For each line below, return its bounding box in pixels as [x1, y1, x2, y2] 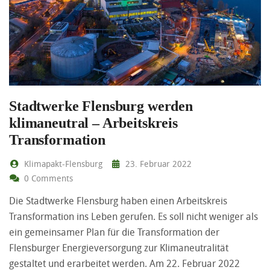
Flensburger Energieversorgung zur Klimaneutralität [9, 241, 228, 255]
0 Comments [21, 172, 73, 184]
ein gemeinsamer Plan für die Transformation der [9, 225, 219, 239]
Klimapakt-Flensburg [21, 158, 102, 170]
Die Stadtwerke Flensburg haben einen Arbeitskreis [9, 194, 227, 208]
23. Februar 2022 [123, 158, 192, 170]
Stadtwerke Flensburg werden [9, 98, 193, 115]
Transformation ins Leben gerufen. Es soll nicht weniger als [9, 210, 258, 224]
